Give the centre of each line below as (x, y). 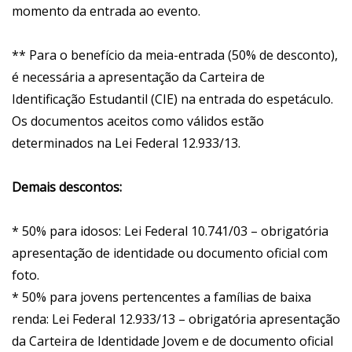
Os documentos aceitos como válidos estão (138, 121)
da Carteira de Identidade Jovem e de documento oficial (172, 341)
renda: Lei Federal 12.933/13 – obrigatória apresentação (176, 319)
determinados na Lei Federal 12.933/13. (126, 143)
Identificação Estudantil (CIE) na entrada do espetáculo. (172, 99)
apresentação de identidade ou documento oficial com (170, 253)
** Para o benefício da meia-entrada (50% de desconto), (175, 55)
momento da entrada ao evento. (106, 11)
